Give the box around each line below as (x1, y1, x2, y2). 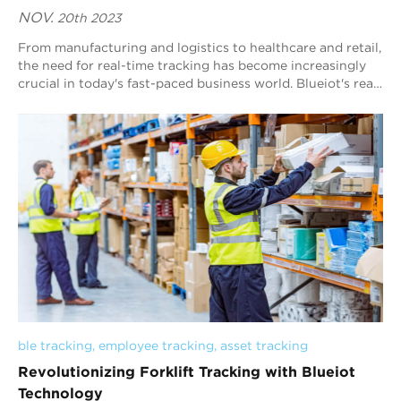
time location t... (18, 94, 117, 109)
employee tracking (98, 337, 214, 353)
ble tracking (18, 337, 92, 353)
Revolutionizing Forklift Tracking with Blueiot (18, 363, 355, 380)
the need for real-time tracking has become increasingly (18, 58, 366, 73)
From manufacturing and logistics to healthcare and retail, (18, 40, 381, 55)
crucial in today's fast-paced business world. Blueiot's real (18, 76, 354, 91)
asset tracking (220, 337, 308, 353)
